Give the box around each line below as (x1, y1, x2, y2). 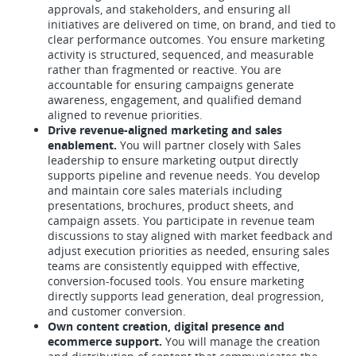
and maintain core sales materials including (48, 183, 282, 198)
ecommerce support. (48, 334, 162, 349)
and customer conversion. (48, 304, 186, 319)
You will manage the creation (162, 334, 320, 349)
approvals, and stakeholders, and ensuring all (48, 2, 291, 17)
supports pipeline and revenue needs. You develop (48, 168, 320, 183)
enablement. (48, 137, 120, 153)
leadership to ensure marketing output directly (48, 153, 298, 168)
